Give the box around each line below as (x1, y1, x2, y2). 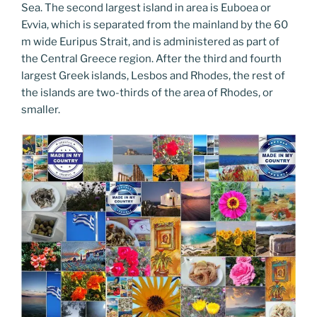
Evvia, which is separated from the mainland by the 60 (21, 18, 288, 31)
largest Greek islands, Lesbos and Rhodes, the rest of (21, 69, 285, 82)
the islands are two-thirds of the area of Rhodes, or (21, 86, 273, 99)
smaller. (21, 103, 60, 116)
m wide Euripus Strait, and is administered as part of (21, 35, 279, 48)
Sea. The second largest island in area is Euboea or (21, 1, 271, 14)
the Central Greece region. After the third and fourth (21, 52, 282, 65)
